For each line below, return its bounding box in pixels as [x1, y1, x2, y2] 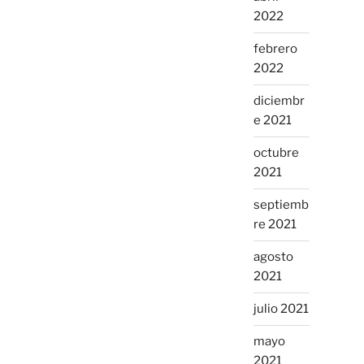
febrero [253, 41, 297, 57]
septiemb [253, 197, 309, 213]
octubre [253, 145, 299, 161]
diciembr [253, 93, 305, 109]
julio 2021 [253, 301, 309, 317]
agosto [253, 249, 293, 265]
